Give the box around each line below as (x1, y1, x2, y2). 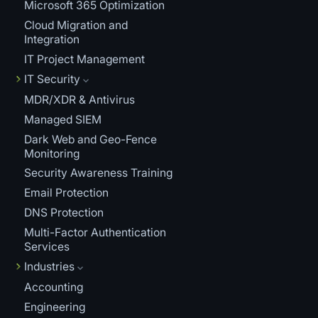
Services (23, 240, 70, 254)
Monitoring (23, 146, 79, 160)
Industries (23, 259, 75, 273)
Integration (23, 33, 79, 47)
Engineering (23, 300, 85, 314)
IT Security (23, 72, 80, 86)
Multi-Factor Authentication (23, 226, 166, 240)
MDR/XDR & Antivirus (23, 92, 135, 106)
